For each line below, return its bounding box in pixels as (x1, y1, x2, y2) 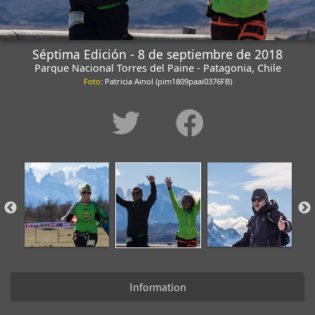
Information (129, 280, 186, 294)
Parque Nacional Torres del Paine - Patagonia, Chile (34, 61, 281, 75)
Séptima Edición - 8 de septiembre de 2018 (32, 46, 283, 63)
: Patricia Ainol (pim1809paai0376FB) (100, 76, 232, 86)
